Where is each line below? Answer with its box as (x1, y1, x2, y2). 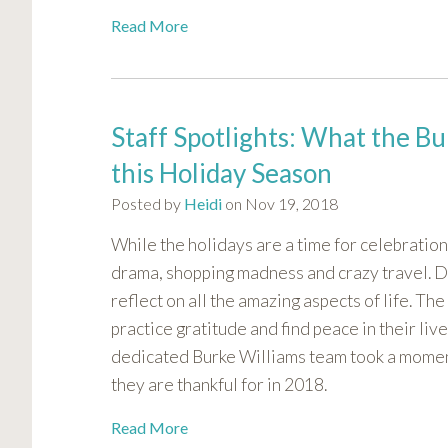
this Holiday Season (111, 157, 332, 190)
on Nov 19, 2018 (222, 194, 338, 214)
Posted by (111, 194, 184, 214)
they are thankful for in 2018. (111, 374, 327, 396)
